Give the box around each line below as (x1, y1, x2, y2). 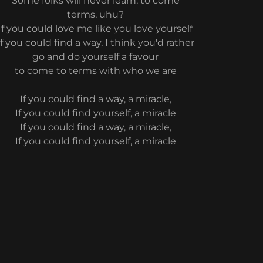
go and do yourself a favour (32, 51, 159, 62)
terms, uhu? (67, 9, 124, 20)
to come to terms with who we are (14, 65, 177, 76)
